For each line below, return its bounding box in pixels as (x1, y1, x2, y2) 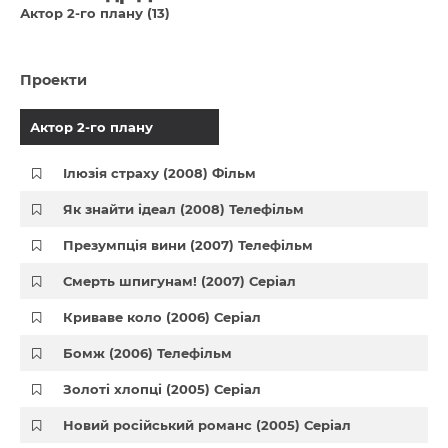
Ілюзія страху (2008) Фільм (63, 165, 257, 181)
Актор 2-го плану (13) (20, 5, 170, 21)
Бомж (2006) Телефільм (63, 345, 233, 361)
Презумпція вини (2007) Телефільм (63, 237, 314, 253)
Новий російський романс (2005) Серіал (63, 417, 352, 433)
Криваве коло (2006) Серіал (63, 309, 262, 325)
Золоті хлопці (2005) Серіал (63, 381, 262, 397)
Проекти (20, 71, 87, 89)
